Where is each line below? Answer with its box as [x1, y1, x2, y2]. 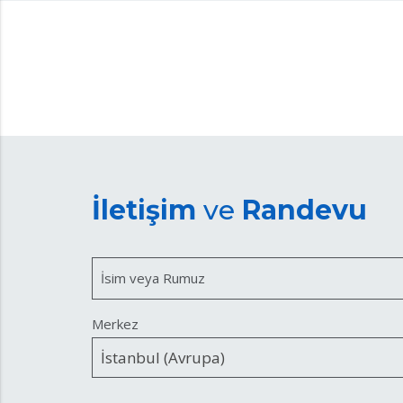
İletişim [92, 193, 196, 228]
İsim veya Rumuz [101, 269, 205, 288]
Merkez [92, 315, 139, 334]
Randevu [242, 193, 367, 228]
